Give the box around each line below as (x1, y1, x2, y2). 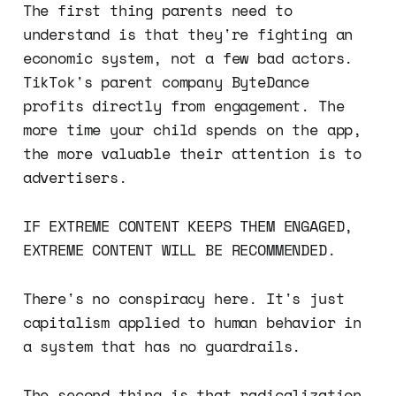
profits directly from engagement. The (22, 95, 345, 118)
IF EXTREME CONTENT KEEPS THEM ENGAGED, (22, 215, 354, 238)
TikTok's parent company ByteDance (22, 71, 310, 94)
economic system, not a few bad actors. (22, 47, 354, 70)
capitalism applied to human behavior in (22, 311, 362, 334)
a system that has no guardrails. (22, 335, 301, 358)
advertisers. (22, 166, 127, 189)
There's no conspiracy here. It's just (22, 287, 345, 310)
